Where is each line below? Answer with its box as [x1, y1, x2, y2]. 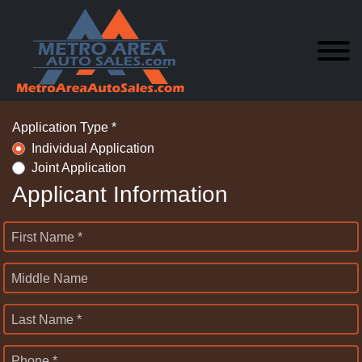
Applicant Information [12, 181, 228, 207]
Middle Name [11, 271, 88, 285]
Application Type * [12, 120, 116, 134]
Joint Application [32, 160, 126, 175]
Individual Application [32, 141, 154, 155]
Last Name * [11, 312, 82, 326]
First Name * [11, 229, 82, 244]
